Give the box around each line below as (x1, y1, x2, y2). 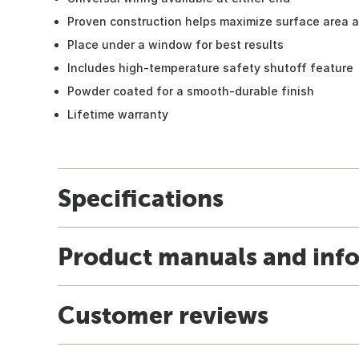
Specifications (58, 184, 224, 212)
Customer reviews (58, 301, 268, 329)
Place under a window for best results (67, 37, 284, 51)
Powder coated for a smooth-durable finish (67, 83, 314, 98)
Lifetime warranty (67, 107, 168, 121)
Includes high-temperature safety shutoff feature (67, 60, 353, 75)
